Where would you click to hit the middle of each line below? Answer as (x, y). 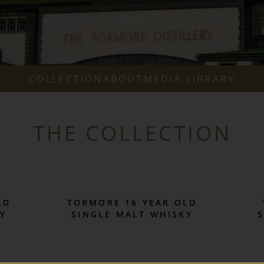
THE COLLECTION (132, 133)
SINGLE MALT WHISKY (132, 214)
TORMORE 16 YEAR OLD (132, 202)
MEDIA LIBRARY (189, 79)
